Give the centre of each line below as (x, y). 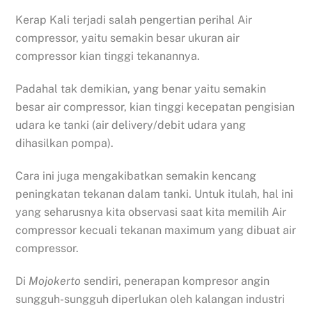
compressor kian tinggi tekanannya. (108, 56)
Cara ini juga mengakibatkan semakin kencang (136, 175)
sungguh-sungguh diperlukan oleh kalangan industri (150, 299)
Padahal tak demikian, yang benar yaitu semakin (141, 89)
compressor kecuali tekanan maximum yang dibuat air (156, 230)
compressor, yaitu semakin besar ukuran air (128, 38)
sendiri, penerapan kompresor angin (175, 281)
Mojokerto (55, 281)
